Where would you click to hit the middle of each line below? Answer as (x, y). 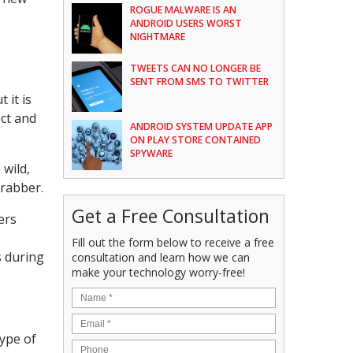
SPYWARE (152, 153)
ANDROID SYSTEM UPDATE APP (202, 126)
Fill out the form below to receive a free (173, 242)
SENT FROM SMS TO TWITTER (200, 82)
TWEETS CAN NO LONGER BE (196, 68)
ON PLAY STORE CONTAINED (196, 140)
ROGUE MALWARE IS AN (184, 10)
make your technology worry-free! (159, 272)
